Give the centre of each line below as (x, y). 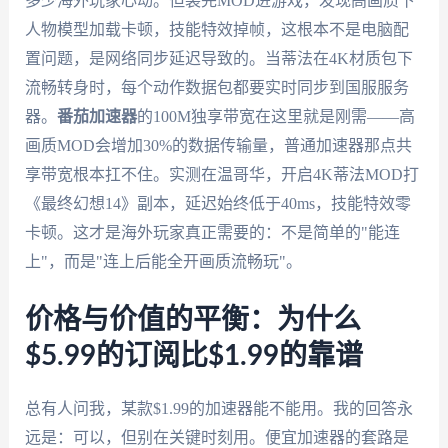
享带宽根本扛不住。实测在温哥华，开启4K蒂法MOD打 (221, 175)
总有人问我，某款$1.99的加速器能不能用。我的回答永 (218, 408)
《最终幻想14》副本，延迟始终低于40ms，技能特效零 (217, 204)
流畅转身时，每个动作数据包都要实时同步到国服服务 (216, 88)
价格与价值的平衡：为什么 (192, 319)
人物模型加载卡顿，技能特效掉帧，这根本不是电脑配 (216, 30)
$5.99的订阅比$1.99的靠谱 (193, 355)
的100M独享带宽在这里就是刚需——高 (275, 117)
